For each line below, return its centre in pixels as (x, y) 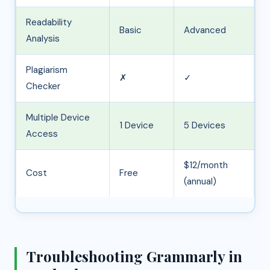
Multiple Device (58, 117)
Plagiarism (47, 70)
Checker (43, 86)
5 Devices (205, 125)
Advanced (205, 30)
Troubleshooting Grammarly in (134, 256)
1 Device (137, 125)
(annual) (200, 181)
